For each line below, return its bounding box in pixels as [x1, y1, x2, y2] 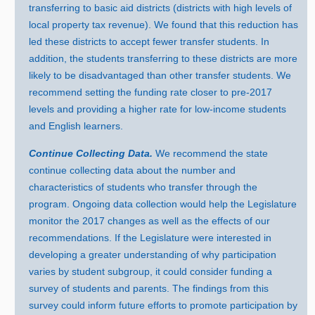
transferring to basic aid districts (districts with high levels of [29, 2, 292, 14]
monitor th [29, 215, 75, 227]
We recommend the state [155, 148, 269, 160]
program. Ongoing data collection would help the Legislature [29, 198, 297, 210]
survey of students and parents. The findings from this [29, 283, 269, 295]
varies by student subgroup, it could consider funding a [29, 266, 273, 278]
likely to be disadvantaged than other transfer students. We [29, 70, 292, 82]
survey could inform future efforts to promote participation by [29, 300, 298, 311]
